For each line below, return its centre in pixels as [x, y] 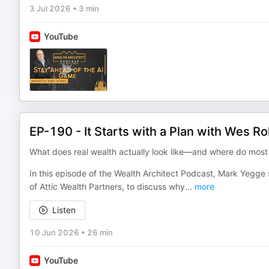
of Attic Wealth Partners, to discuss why [107, 186]
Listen [64, 210]
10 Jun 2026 [54, 232]
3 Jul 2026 [50, 8]
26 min [100, 232]
